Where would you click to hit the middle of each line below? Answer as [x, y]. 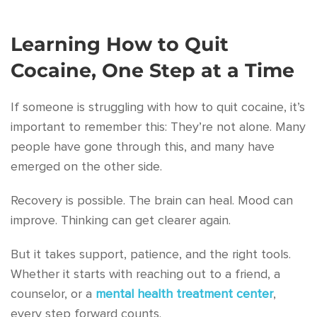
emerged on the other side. [86, 167]
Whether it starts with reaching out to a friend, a [145, 275]
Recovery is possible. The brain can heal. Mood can [152, 201]
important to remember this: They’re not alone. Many [158, 127]
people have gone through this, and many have [143, 147]
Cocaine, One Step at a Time [152, 70]
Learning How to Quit [120, 44]
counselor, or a [53, 294]
